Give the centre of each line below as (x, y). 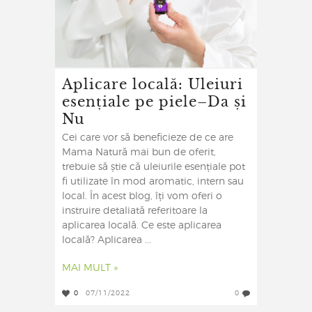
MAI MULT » (90, 268)
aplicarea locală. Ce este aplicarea (142, 226)
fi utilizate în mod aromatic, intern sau (153, 182)
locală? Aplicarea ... (107, 241)
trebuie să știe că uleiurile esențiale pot (154, 167)
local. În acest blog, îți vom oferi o (142, 197)
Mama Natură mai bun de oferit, (139, 153)
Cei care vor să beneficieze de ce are (148, 138)
